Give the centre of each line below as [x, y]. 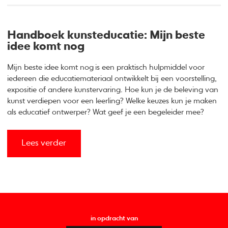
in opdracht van [114, 219]
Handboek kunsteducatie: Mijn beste [106, 36]
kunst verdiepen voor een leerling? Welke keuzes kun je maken [112, 101]
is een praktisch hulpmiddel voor [150, 67]
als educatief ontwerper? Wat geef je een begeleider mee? [106, 112]
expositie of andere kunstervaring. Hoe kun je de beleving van [113, 90]
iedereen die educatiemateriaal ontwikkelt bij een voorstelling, [112, 78]
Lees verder [44, 144]
